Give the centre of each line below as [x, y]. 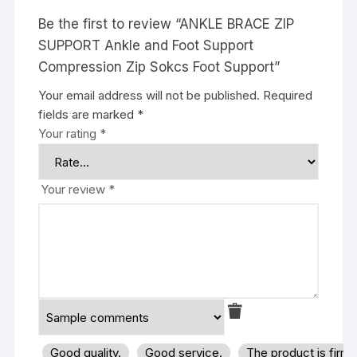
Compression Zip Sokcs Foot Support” [159, 67]
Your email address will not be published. [149, 96]
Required [288, 96]
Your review [75, 190]
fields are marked [88, 115]
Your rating [69, 134]
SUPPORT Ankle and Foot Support [146, 46]
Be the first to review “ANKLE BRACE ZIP [167, 24]
